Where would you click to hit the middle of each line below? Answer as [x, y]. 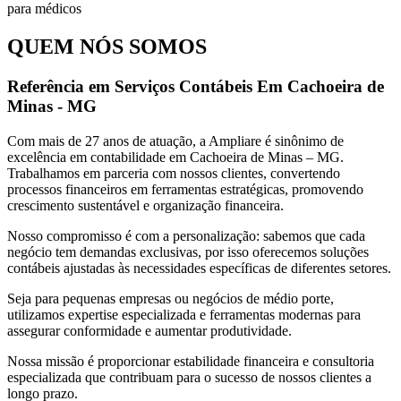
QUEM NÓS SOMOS [107, 47]
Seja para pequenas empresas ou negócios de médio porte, [171, 299]
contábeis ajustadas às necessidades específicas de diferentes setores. [199, 269]
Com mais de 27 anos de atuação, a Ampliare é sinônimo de [175, 141]
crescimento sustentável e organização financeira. [145, 206]
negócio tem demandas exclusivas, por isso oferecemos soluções [188, 252]
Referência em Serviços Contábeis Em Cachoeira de [196, 87]
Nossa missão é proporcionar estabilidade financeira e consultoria [191, 362]
